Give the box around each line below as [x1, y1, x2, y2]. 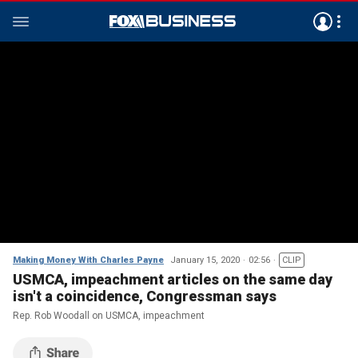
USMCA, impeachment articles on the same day [13, 271, 332, 288]
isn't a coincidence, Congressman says [13, 288, 276, 304]
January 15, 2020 [170, 255, 240, 265]
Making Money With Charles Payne [13, 255, 164, 265]
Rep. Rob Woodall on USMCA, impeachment [13, 310, 205, 321]
